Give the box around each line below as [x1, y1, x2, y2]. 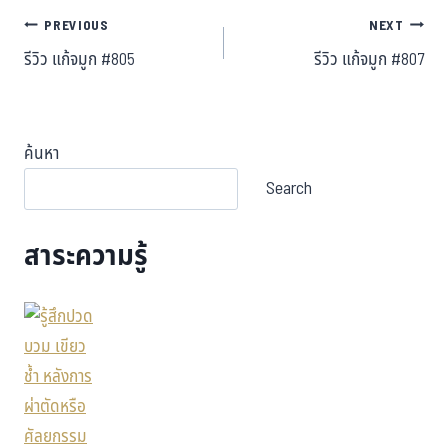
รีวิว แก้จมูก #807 [314, 47, 424, 74]
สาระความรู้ [24, 234, 148, 278]
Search [266, 174, 312, 202]
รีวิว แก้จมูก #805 [24, 47, 135, 74]
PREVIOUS [44, 15, 109, 36]
